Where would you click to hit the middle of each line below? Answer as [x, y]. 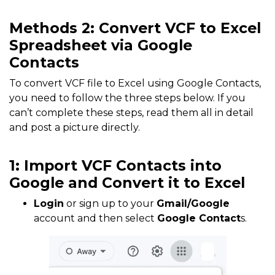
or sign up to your [110, 204]
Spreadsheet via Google [101, 45]
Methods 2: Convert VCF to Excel [135, 28]
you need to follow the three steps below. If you [127, 98]
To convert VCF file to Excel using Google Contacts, [135, 83]
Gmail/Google [193, 204]
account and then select [95, 219]
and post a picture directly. [75, 128]
